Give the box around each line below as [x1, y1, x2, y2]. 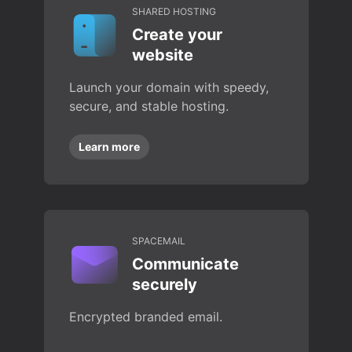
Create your [131, 25, 222, 44]
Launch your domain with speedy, [68, 79, 269, 95]
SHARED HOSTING [131, 5, 216, 17]
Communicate [131, 255, 239, 273]
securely [131, 275, 197, 294]
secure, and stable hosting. [68, 98, 229, 114]
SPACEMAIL [131, 235, 185, 247]
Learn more [78, 140, 140, 153]
